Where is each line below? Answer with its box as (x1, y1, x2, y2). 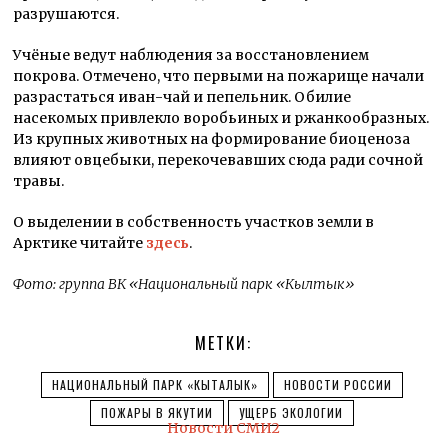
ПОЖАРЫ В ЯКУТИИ (100, 404, 213, 422)
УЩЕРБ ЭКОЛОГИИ (238, 404, 343, 422)
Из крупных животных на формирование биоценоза (13, 130, 411, 149)
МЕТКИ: (195, 331, 253, 356)
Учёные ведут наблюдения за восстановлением (13, 46, 370, 65)
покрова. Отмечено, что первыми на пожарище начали (13, 67, 425, 86)
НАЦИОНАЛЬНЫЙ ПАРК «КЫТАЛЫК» (51, 376, 258, 394)
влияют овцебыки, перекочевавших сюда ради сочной (13, 151, 424, 170)
